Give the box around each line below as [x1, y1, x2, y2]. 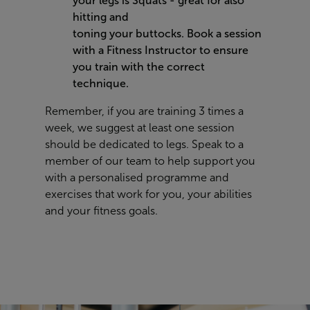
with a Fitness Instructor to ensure [73, 44, 248, 57]
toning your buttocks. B [73, 28, 194, 40]
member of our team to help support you [45, 155, 255, 167]
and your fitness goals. [45, 205, 158, 217]
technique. [73, 77, 131, 90]
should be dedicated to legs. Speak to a [45, 138, 244, 151]
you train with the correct [73, 61, 205, 73]
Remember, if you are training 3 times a [45, 105, 244, 118]
